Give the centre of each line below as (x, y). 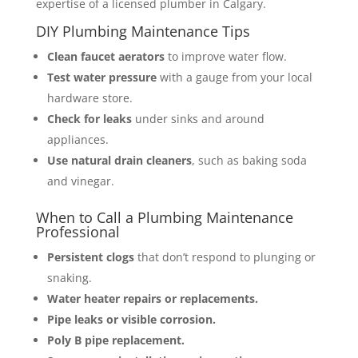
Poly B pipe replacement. (115, 340)
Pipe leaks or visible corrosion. (131, 319)
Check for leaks (89, 118)
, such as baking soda (249, 160)
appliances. (78, 139)
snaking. (69, 277)
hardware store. (89, 97)
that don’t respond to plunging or (225, 257)
